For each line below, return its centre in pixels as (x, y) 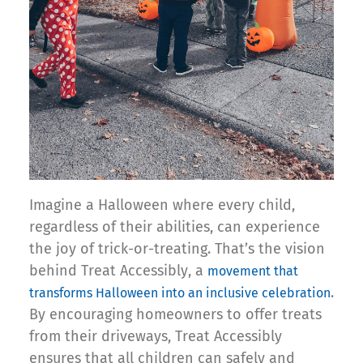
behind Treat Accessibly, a (118, 270)
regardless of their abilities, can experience (175, 226)
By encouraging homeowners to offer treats (175, 314)
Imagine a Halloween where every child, (162, 205)
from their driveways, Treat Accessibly (156, 336)
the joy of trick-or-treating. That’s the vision (177, 248)
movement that (253, 271)
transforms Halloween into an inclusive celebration (180, 293)
